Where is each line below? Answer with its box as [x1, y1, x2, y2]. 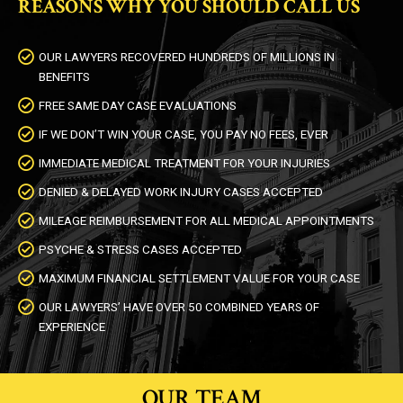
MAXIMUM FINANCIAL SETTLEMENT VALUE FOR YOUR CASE [39, 271, 360, 285]
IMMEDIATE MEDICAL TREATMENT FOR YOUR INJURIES [39, 156, 330, 170]
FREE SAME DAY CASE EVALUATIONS [39, 98, 237, 112]
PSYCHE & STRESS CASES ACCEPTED [39, 242, 242, 256]
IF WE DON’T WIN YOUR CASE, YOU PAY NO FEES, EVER [39, 127, 328, 141]
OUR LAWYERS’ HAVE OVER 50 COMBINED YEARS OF [39, 300, 319, 314]
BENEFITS [39, 69, 90, 84]
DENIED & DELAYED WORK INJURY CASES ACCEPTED [39, 184, 323, 199]
